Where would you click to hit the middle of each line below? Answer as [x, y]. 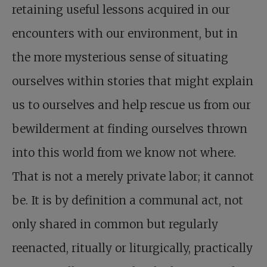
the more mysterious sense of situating [120, 57]
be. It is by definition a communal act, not [128, 200]
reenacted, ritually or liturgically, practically [132, 248]
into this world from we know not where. [124, 152]
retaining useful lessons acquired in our [121, 9]
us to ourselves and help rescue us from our [131, 105]
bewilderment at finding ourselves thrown [130, 128]
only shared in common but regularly [115, 224]
